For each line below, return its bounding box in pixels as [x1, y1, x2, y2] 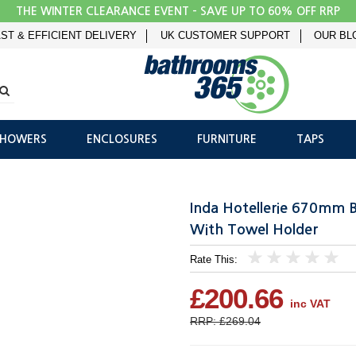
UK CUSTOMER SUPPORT [161, 30, 290, 41]
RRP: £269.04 [190, 315, 261, 328]
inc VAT [290, 297, 331, 311]
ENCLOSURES [87, 133, 157, 145]
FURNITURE [197, 133, 257, 145]
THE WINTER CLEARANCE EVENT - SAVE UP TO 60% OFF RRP [16, 6, 340, 17]
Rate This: [190, 254, 238, 266]
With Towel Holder [190, 222, 318, 238]
